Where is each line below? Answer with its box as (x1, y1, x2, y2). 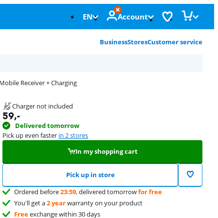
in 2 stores (58, 131, 89, 140)
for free (138, 187, 163, 196)
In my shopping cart (75, 147, 138, 156)
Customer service (147, 37, 202, 46)
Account (118, 12, 148, 21)
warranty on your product (66, 199, 143, 207)
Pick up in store (66, 170, 115, 179)
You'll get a (14, 199, 47, 207)
